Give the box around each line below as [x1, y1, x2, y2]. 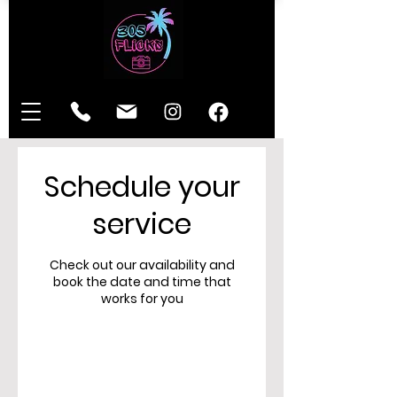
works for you [100, 290, 183, 307]
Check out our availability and [49, 256, 235, 274]
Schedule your [43, 167, 240, 206]
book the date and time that [52, 273, 231, 291]
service [92, 204, 191, 244]
